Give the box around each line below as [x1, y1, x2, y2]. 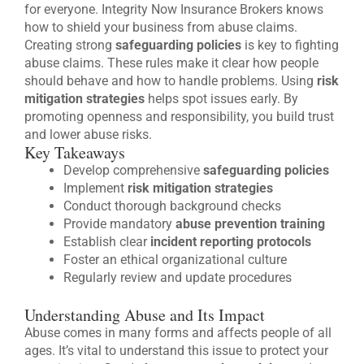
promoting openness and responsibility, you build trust [24, 109, 334, 125]
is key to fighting [241, 37, 339, 54]
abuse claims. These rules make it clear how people [24, 55, 318, 71]
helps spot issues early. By [145, 91, 298, 107]
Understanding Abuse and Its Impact [24, 304, 265, 327]
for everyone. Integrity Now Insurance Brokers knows [24, 2, 323, 18]
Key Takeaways [24, 141, 125, 164]
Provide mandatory [63, 216, 175, 232]
